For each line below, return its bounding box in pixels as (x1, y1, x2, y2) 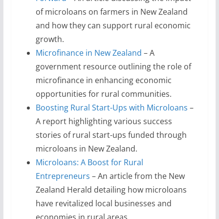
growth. (35, 34, 64, 44)
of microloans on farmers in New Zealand (35, 6, 188, 17)
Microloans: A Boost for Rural (35, 157, 143, 168)
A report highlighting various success (35, 116, 172, 127)
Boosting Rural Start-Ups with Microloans (35, 102, 188, 113)
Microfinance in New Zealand (35, 47, 142, 58)
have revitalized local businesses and (35, 198, 172, 209)
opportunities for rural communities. (35, 88, 172, 99)
